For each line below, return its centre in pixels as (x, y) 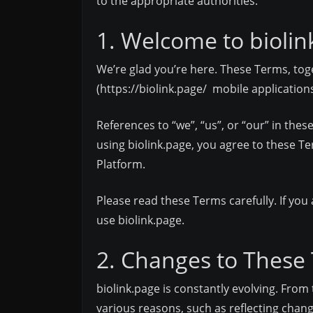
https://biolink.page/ (153, 89)
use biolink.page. (140, 220)
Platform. (121, 164)
